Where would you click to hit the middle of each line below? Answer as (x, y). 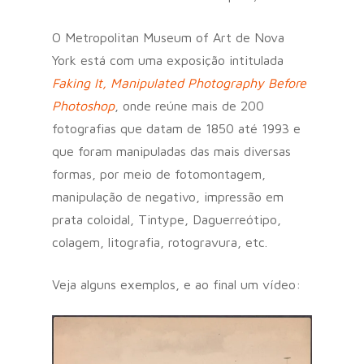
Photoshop (83, 106)
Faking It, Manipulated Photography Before (179, 83)
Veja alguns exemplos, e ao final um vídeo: (176, 284)
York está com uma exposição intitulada (168, 60)
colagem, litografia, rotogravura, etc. (160, 242)
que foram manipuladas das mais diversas (171, 151)
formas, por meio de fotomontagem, (159, 174)
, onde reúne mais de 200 (189, 106)
